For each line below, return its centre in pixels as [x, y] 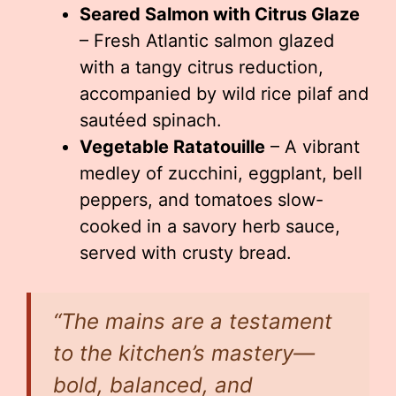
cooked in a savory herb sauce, [210, 226]
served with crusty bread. [186, 253]
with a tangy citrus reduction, [202, 67]
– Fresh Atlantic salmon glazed [207, 41]
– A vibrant [312, 147]
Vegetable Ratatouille [172, 147]
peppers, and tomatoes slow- [202, 200]
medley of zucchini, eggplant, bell [221, 173]
